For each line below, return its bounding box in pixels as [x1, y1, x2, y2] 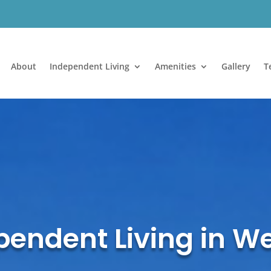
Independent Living [49, 60, 129, 72]
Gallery [221, 60, 250, 72]
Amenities [154, 60, 196, 72]
